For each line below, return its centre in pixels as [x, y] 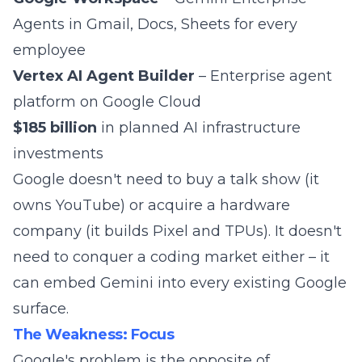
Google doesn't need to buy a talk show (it [166, 179]
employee [49, 50]
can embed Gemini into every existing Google [180, 283]
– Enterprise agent [263, 76]
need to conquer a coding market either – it [171, 257]
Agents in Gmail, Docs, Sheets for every [155, 24]
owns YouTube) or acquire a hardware [152, 205]
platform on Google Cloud [107, 102]
